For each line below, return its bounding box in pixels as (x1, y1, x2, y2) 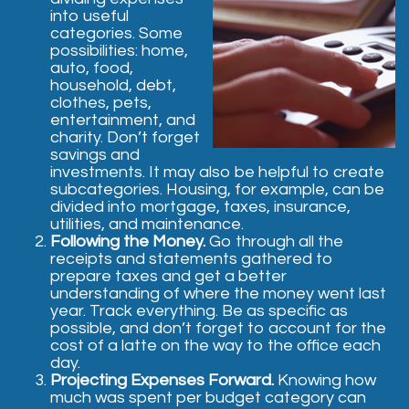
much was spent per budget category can (50, 389, 366, 406)
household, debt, (50, 77, 176, 94)
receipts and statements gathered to (50, 250, 333, 267)
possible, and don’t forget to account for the (50, 320, 386, 337)
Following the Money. (50, 233, 205, 250)
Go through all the (205, 233, 343, 250)
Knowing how (274, 372, 376, 389)
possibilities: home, (50, 42, 188, 59)
